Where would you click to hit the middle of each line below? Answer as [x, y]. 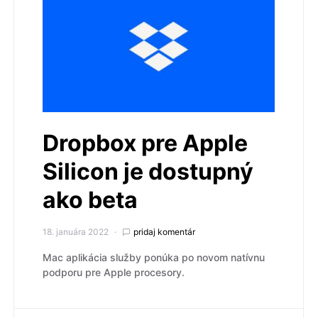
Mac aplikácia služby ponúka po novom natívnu [154, 257]
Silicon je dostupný [148, 171]
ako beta [90, 199]
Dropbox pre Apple [145, 143]
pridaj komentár [164, 231]
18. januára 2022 [76, 231]
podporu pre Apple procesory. [114, 272]
